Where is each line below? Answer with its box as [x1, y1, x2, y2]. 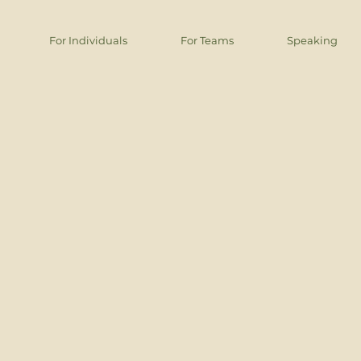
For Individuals [49, 34, 127, 47]
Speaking [287, 34, 338, 47]
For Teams [180, 34, 234, 47]
